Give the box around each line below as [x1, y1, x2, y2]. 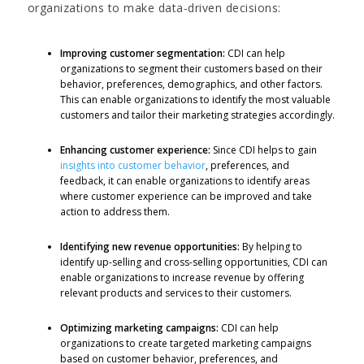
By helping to [241, 239, 302, 253]
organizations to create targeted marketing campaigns [59, 336, 311, 350]
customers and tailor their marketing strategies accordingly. [59, 107, 335, 122]
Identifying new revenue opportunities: [59, 239, 242, 253]
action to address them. [59, 204, 170, 219]
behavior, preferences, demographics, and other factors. [59, 76, 323, 91]
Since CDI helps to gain [210, 142, 317, 157]
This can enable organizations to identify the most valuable [59, 92, 331, 106]
